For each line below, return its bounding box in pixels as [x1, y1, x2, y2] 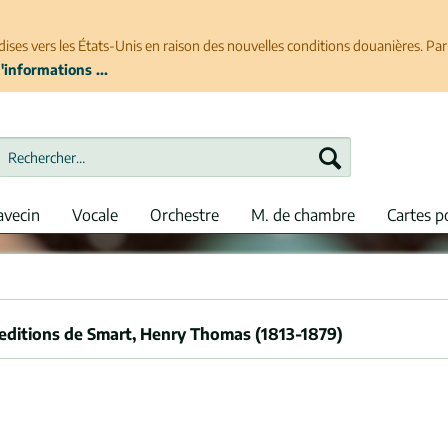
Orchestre [150, 205, 219, 225]
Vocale [72, 205, 118, 225]
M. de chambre [251, 205, 355, 225]
